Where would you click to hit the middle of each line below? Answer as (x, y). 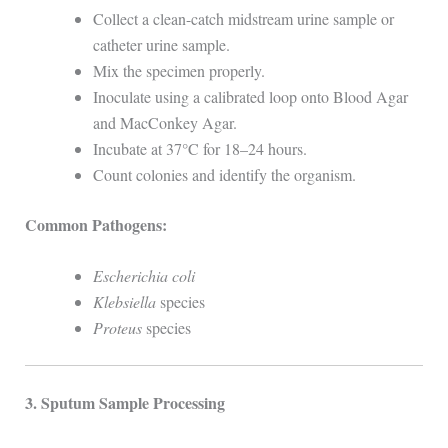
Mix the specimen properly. (178, 70)
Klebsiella (124, 302)
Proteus (117, 328)
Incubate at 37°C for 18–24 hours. (199, 148)
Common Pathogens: (95, 224)
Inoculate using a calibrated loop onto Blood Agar (250, 96)
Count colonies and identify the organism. (224, 174)
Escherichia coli (143, 276)
